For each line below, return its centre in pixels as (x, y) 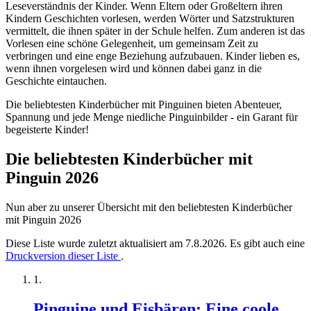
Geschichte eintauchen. (56, 81)
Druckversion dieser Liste (63, 256)
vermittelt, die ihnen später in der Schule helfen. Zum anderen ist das (155, 31)
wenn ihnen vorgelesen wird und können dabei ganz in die (134, 69)
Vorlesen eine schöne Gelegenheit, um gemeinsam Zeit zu (132, 44)
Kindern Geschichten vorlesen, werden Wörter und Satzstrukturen (150, 19)
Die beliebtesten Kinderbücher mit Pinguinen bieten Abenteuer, (144, 105)
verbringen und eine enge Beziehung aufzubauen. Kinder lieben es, (153, 56)
